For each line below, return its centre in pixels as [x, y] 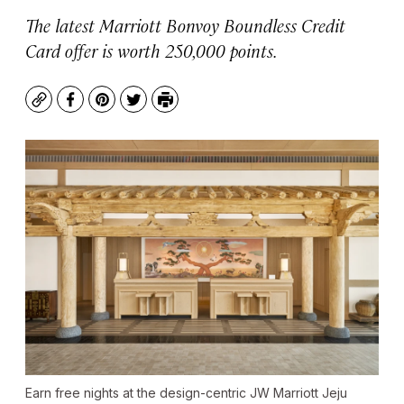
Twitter [158, 108]
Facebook [103, 108]
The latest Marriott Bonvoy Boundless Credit [185, 25]
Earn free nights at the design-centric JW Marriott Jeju [186, 393]
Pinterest [134, 108]
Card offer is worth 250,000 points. [151, 50]
